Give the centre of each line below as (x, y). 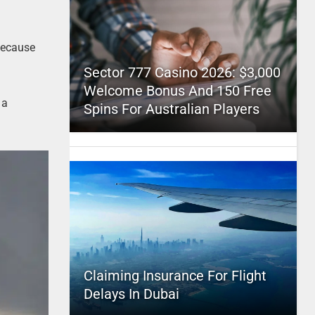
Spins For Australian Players (171, 109)
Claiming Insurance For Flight (175, 276)
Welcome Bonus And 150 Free (177, 91)
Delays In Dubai (131, 294)
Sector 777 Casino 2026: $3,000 (182, 72)
